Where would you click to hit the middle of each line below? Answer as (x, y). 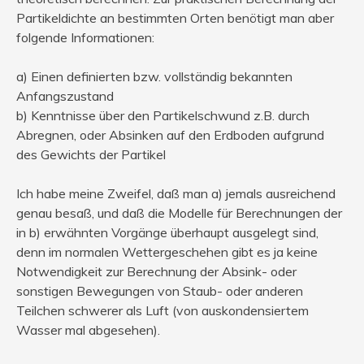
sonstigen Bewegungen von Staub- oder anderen (160, 290)
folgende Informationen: (85, 37)
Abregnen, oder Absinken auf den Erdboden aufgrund (170, 134)
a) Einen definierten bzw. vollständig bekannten (154, 76)
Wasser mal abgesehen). (88, 329)
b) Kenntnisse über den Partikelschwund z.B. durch (163, 115)
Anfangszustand (65, 95)
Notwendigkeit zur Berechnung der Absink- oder (156, 271)
